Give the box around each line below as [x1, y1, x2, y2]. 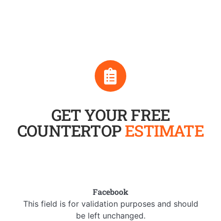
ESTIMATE [125, 119, 204, 141]
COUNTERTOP [17, 119, 125, 141]
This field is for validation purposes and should [23, 198, 198, 209]
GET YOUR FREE [51, 104, 170, 125]
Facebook [93, 186, 128, 197]
